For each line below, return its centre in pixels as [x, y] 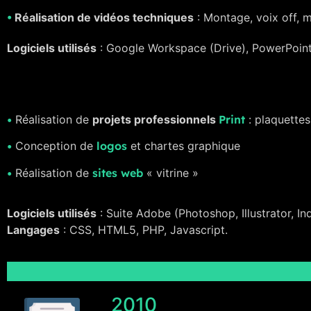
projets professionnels [155, 119]
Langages [33, 229]
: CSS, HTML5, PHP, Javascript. [144, 229]
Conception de [54, 146]
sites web [118, 173]
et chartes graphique [184, 146]
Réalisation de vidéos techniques [103, 18]
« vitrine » [171, 173]
